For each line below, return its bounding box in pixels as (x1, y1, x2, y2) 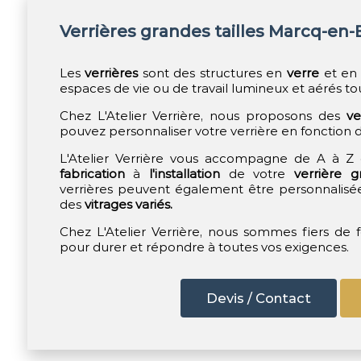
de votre (220, 166, 295, 181)
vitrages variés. (84, 197, 172, 212)
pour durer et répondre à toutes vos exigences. (59, 239, 349, 255)
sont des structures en (138, 65, 288, 81)
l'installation (149, 166, 221, 181)
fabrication (59, 166, 125, 181)
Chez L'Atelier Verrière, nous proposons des (59, 108, 347, 123)
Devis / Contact (206, 290, 312, 306)
